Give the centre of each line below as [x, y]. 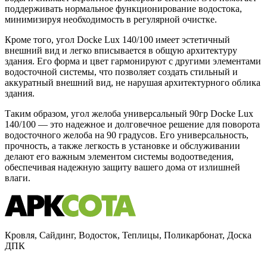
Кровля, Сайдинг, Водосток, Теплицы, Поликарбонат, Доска [128, 235]
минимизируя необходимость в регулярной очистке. [111, 20]
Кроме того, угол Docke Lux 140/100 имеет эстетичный [117, 40]
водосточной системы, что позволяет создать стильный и [121, 72]
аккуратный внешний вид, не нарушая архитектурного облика [133, 83]
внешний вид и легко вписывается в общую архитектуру [121, 51]
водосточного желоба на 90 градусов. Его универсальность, [127, 135]
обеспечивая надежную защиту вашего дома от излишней [122, 167]
